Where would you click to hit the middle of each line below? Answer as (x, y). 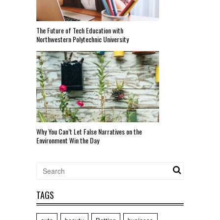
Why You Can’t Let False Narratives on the (89, 132)
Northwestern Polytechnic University (82, 39)
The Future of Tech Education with (80, 30)
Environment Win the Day (68, 140)
